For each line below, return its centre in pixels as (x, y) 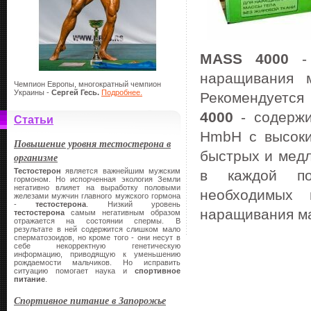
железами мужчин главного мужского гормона (97, 196)
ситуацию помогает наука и (74, 271)
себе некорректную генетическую (97, 246)
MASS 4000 (245, 59)
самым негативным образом (123, 212)
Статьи (34, 120)
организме (36, 158)
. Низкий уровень (134, 204)
